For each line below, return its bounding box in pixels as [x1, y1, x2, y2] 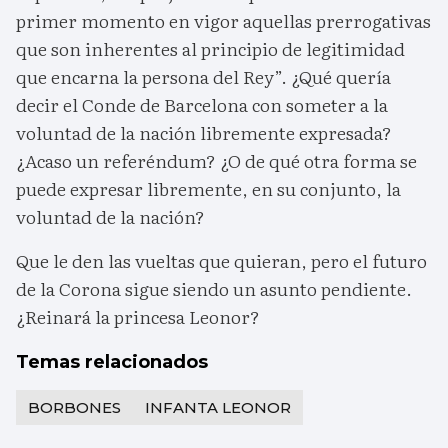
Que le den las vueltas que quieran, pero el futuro [16, 246, 427, 274]
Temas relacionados [16, 350, 208, 373]
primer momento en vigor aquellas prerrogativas [16, 6, 431, 34]
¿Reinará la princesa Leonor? [16, 302, 260, 330]
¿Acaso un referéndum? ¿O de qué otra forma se [16, 146, 417, 174]
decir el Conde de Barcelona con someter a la [16, 90, 388, 118]
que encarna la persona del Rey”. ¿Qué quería [16, 62, 391, 90]
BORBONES [28, 397, 121, 417]
